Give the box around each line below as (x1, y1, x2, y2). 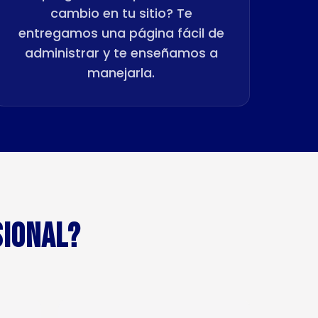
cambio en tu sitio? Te (50, 4, 192, 22)
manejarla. (87, 64, 155, 82)
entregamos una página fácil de (18, 24, 224, 42)
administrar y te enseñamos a (24, 44, 218, 62)
